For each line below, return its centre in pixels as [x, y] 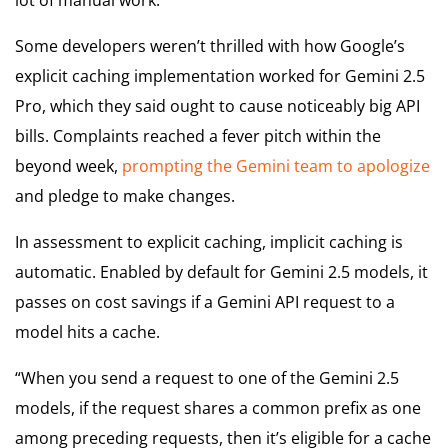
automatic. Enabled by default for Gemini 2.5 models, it [221, 271]
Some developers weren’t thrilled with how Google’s [210, 45]
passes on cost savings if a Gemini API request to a [205, 301]
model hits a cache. [87, 331]
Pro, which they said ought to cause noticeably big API [217, 105]
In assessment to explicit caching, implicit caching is [209, 241]
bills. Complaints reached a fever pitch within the [198, 135]
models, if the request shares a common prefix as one [218, 407]
